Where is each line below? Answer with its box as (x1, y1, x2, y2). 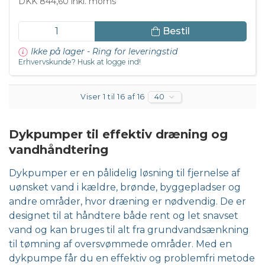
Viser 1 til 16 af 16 (80, 92, 145, 102)
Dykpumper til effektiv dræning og (9, 127, 228, 142)
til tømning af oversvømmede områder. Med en (9, 238, 232, 250)
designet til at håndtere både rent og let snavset (9, 210, 238, 222)
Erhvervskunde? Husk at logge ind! (18, 57, 141, 67)
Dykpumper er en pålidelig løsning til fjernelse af (9, 167, 240, 179)
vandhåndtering (9, 143, 108, 157)
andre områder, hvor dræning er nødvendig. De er (9, 196, 246, 208)
